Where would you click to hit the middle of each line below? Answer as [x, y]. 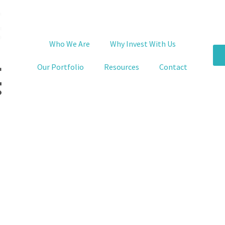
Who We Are [69, 43]
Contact [174, 67]
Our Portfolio [61, 67]
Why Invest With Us [143, 43]
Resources [122, 67]
